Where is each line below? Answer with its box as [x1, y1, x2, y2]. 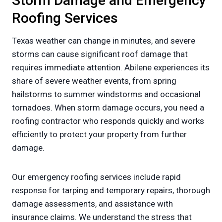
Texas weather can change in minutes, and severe [12, 36, 195, 46]
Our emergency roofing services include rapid [12, 172, 181, 182]
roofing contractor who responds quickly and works [12, 116, 204, 126]
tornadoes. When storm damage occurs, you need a [12, 103, 204, 113]
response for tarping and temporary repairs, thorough [12, 185, 210, 196]
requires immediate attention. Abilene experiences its [12, 62, 210, 73]
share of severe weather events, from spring [12, 76, 176, 86]
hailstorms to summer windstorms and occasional [12, 89, 201, 100]
